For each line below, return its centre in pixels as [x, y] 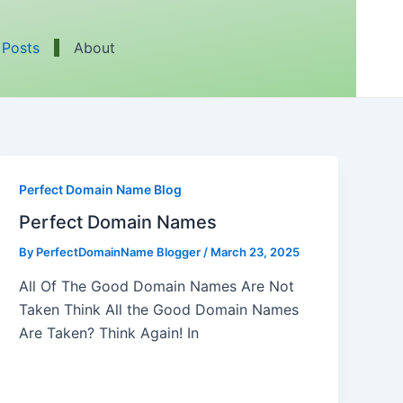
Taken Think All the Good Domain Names [159, 310]
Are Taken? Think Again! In [109, 333]
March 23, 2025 [255, 252]
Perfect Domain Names [118, 223]
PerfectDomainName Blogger [120, 252]
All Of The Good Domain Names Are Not [157, 287]
